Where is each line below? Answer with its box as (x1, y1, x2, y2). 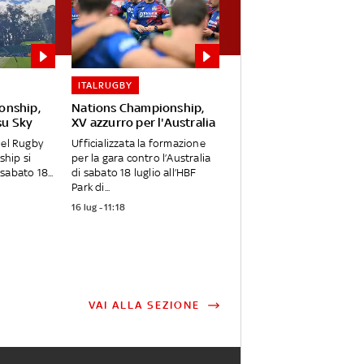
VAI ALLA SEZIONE (88, 299, 200, 312)
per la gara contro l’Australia (71, 152, 211, 165)
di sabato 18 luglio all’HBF (71, 167, 197, 180)
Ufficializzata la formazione (71, 137, 206, 150)
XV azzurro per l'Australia (71, 115, 216, 130)
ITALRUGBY (78, 80, 133, 92)
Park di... (71, 181, 110, 194)
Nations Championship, (71, 101, 205, 115)
